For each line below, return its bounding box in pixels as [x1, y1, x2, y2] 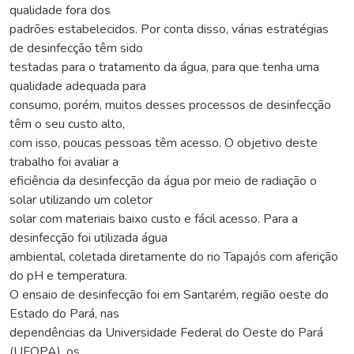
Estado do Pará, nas [9, 304, 119, 322]
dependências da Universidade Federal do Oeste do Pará [9, 323, 323, 341]
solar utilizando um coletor [9, 190, 153, 209]
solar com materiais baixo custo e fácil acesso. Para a [9, 209, 298, 228]
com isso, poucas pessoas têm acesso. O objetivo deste [9, 134, 318, 152]
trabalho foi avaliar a [9, 153, 119, 171]
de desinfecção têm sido [9, 39, 143, 57]
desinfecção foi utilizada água [9, 228, 168, 247]
